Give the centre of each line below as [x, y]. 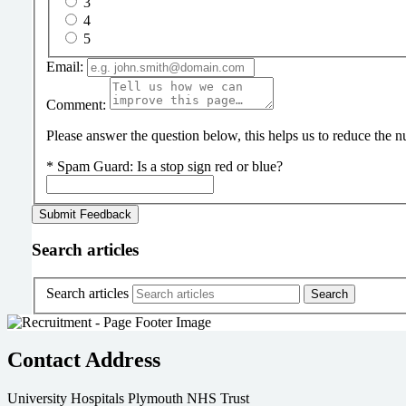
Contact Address [84, 360]
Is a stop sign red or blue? [209, 166]
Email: [64, 66]
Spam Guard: [97, 166]
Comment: [76, 104]
